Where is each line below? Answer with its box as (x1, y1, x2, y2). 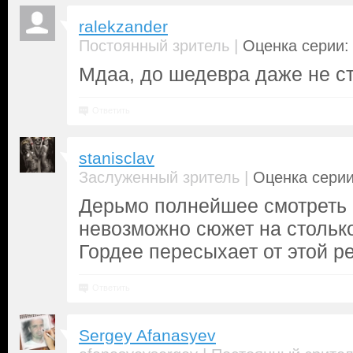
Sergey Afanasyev (79, 326, 216, 345)
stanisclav (79, 149, 154, 168)
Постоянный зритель (79, 37, 229, 54)
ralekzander (79, 17, 168, 36)
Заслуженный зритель (79, 169, 240, 186)
